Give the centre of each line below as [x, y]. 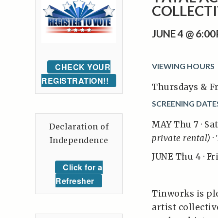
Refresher [75, 181]
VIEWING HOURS [183, 66]
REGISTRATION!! [75, 80]
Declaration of [79, 126]
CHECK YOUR [83, 67]
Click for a [83, 167]
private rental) [181, 138]
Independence [79, 140]
